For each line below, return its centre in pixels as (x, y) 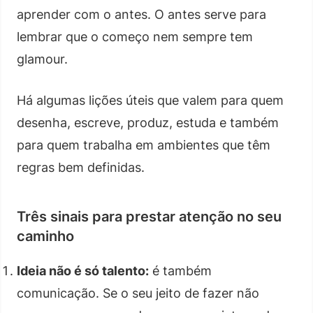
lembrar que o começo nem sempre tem (135, 36)
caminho (45, 236)
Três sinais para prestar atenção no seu (149, 216)
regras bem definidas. (81, 167)
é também (180, 270)
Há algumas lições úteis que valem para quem (150, 100)
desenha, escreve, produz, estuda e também (148, 122)
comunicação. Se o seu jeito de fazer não (138, 293)
